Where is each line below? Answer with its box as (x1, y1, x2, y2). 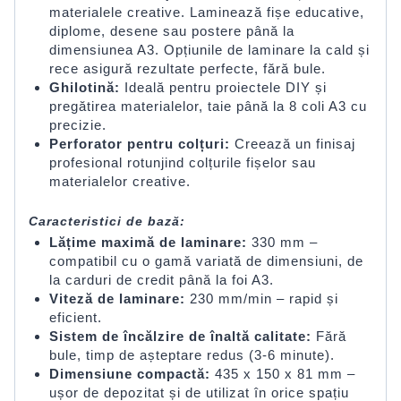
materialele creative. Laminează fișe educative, (48, 4, 364, 20)
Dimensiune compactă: (48, 366, 210, 382)
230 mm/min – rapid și (184, 291, 338, 307)
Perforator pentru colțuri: (48, 135, 230, 151)
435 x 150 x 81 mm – (209, 366, 355, 382)
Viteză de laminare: (48, 291, 185, 307)
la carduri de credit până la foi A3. (48, 272, 274, 288)
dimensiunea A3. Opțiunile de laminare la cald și (48, 41, 370, 57)
